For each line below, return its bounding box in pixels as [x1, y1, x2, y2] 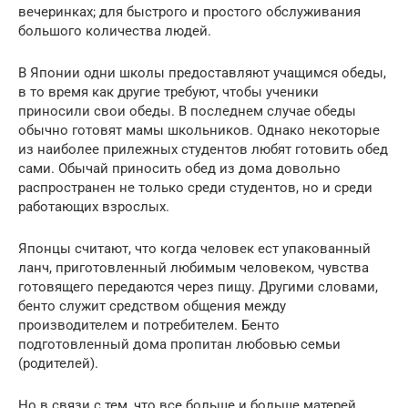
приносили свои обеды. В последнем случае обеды [18, 102, 356, 119]
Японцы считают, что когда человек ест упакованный [18, 240, 371, 257]
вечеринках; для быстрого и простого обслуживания [18, 3, 361, 20]
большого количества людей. [18, 22, 211, 39]
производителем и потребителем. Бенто [18, 316, 280, 333]
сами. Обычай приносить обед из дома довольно [18, 159, 341, 177]
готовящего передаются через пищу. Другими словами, [18, 278, 378, 295]
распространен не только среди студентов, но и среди [18, 178, 372, 196]
